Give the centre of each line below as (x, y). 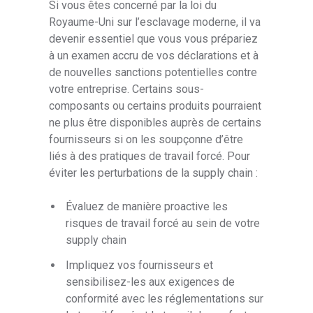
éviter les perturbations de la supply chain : (154, 173)
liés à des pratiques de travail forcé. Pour (150, 156)
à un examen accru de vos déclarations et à (154, 56)
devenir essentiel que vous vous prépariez (154, 39)
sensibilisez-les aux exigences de (151, 282)
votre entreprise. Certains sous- (127, 89)
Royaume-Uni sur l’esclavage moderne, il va (155, 22)
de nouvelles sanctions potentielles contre (153, 73)
